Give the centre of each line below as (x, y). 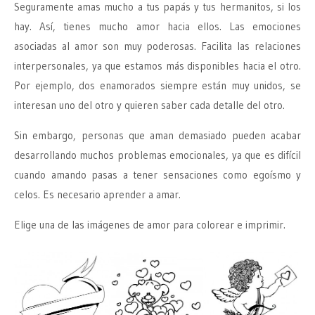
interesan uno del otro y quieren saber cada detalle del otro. (149, 105)
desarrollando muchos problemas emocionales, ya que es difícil (157, 155)
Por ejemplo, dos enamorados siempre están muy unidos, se (157, 86)
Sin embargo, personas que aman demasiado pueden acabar (157, 136)
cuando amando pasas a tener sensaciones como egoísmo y (157, 175)
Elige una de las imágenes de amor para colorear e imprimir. (150, 225)
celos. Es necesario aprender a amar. (97, 195)
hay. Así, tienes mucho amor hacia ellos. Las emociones (157, 27)
